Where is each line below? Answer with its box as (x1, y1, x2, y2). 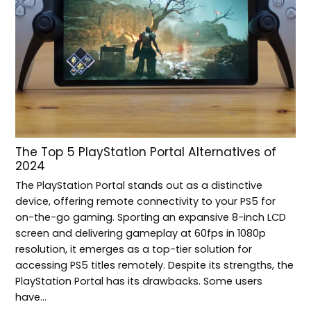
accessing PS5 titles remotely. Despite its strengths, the (15, 258, 294, 273)
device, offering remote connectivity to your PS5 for (15, 194, 276, 209)
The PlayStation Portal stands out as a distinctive (15, 178, 263, 193)
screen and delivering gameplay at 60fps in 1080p (15, 226, 267, 241)
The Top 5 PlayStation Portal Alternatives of (15, 144, 277, 161)
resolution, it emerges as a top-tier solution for (15, 242, 253, 257)
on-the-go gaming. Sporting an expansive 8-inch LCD (15, 210, 287, 225)
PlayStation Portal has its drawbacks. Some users (15, 274, 263, 289)
